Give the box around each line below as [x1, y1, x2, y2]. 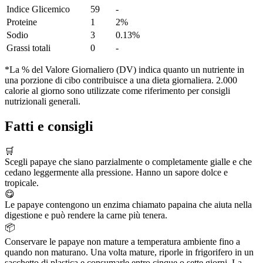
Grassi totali [6, 43, 50, 53]
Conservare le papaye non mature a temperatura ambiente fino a [5, 236, 240, 247]
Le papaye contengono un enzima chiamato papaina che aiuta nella [5, 199, 252, 210]
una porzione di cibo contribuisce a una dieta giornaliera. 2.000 [5, 75, 237, 86]
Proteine [6, 17, 37, 28]
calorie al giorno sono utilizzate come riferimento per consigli [5, 86, 230, 96]
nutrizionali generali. [5, 96, 80, 107]
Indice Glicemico [6, 4, 70, 15]
